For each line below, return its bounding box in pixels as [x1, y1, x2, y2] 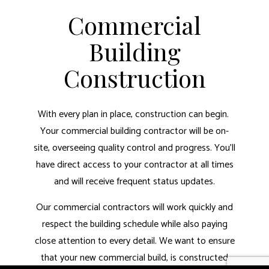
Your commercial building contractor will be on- [40, 122, 229, 139]
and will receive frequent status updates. [54, 173, 215, 190]
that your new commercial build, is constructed [41, 249, 228, 266]
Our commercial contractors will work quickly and [36, 199, 233, 216]
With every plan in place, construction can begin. [38, 106, 231, 122]
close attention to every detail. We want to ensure [34, 232, 235, 249]
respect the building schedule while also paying [41, 216, 228, 232]
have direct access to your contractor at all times [35, 156, 234, 173]
